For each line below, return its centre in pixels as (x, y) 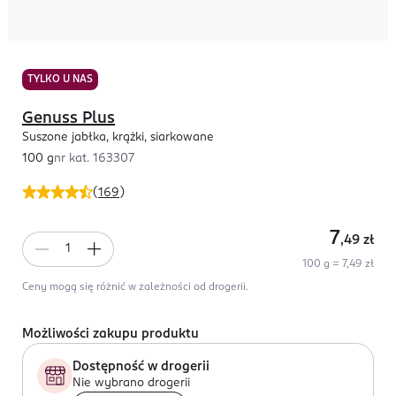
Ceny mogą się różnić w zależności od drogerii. (135, 287)
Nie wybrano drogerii (131, 383)
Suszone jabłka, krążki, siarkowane (118, 137)
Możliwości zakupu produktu (110, 334)
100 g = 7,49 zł (338, 264)
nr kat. (73, 159)
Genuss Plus (69, 118)
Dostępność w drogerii (141, 367)
